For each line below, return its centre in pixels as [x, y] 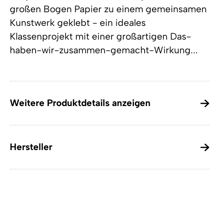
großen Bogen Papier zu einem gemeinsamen [108, 9]
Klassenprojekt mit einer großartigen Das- [100, 37]
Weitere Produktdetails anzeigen [80, 103]
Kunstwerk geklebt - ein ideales [78, 23]
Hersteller [31, 147]
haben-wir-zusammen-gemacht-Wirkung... [104, 50]
